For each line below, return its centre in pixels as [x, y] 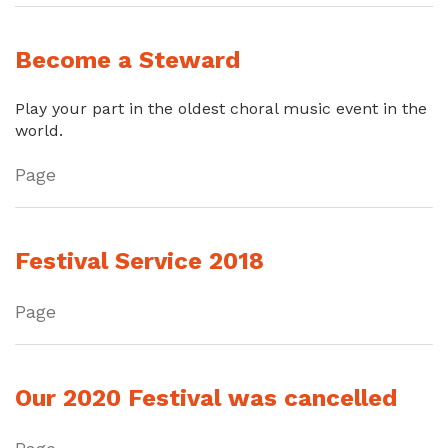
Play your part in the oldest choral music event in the [221, 108]
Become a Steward [127, 60]
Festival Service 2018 [139, 261]
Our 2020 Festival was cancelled [206, 398]
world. [39, 130]
